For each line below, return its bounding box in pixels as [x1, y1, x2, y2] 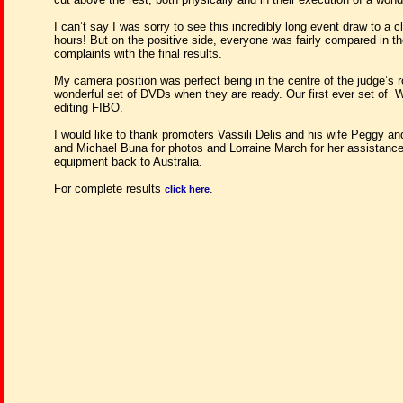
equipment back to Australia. [54, 154, 202, 168]
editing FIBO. [54, 100, 123, 114]
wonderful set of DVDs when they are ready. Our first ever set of [54, 86, 388, 101]
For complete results [54, 181, 165, 195]
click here [165, 183, 210, 194]
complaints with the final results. [54, 46, 222, 60]
